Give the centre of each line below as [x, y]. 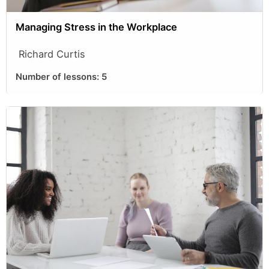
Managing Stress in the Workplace [96, 27]
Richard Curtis [52, 54]
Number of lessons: [59, 77]
